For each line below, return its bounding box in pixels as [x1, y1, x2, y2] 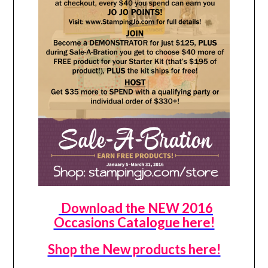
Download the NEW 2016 [59, 200, 213, 217]
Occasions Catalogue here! [53, 214, 215, 231]
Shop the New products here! [47, 241, 221, 258]
